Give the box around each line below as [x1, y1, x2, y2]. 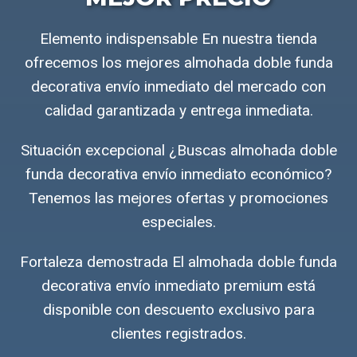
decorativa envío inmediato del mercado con [31, 76, 326, 96]
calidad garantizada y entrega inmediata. [44, 100, 313, 120]
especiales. [141, 212, 216, 231]
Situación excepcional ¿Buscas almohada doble [20, 140, 337, 159]
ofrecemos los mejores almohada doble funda [24, 53, 333, 72]
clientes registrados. [111, 324, 246, 343]
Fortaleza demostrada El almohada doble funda [20, 252, 337, 271]
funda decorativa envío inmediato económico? [25, 164, 331, 183]
